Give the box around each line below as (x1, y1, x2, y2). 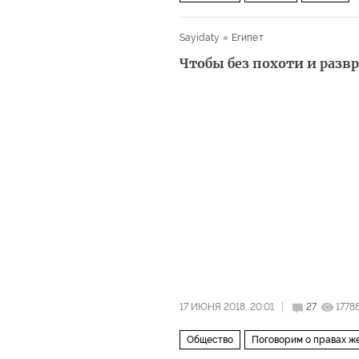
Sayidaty (179, 32, 220, 43)
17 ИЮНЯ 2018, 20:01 (179, 301, 274, 313)
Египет (231, 32, 264, 43)
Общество (187, 334, 233, 345)
